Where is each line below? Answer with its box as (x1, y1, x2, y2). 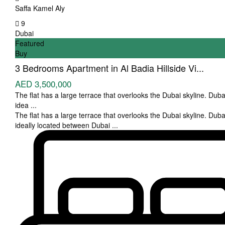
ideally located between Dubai (15, 120, 112, 130)
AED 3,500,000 (15, 77, 71, 90)
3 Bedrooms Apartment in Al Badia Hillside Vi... (15, 61, 204, 74)
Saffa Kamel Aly (15, 3, 65, 13)
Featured (15, 38, 44, 48)
